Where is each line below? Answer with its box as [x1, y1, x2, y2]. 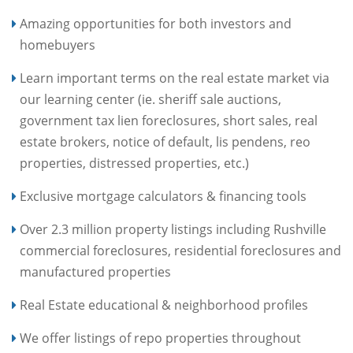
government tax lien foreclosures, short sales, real [20, 111, 318, 129]
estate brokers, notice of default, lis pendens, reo [20, 132, 310, 150]
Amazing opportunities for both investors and [20, 14, 292, 32]
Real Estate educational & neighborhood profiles [20, 295, 308, 314]
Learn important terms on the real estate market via [20, 69, 329, 87]
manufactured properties [20, 262, 171, 281]
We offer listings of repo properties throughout [20, 329, 301, 347]
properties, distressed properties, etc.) [20, 154, 249, 172]
